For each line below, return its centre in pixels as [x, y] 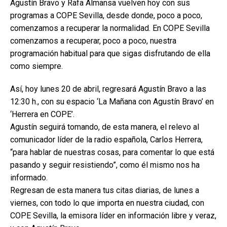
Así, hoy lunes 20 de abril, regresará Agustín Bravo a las [108, 89]
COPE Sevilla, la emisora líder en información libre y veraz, [113, 216]
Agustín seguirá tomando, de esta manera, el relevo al [105, 127]
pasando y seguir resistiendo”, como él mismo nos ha [105, 165]
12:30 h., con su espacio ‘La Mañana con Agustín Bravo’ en [112, 102]
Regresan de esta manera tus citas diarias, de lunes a [105, 190]
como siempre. [36, 66]
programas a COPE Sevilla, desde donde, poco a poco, [106, 15]
